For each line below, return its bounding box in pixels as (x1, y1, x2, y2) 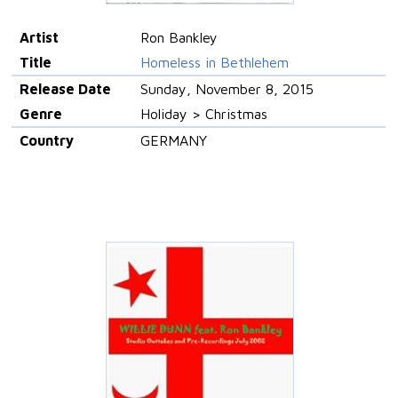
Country (19, 131, 74, 148)
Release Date (19, 80, 111, 97)
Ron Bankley (139, 28, 218, 45)
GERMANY (139, 131, 207, 148)
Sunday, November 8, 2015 (139, 80, 314, 97)
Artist (19, 28, 59, 45)
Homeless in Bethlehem (139, 53, 289, 70)
